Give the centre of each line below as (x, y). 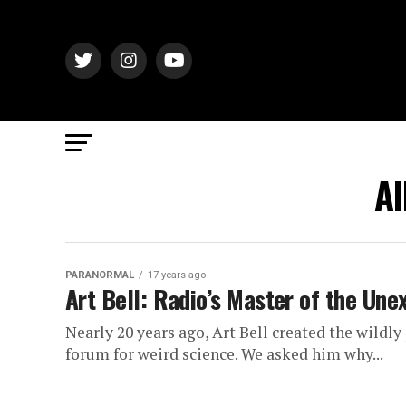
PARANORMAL (100, 275)
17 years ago (177, 275)
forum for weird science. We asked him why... (224, 354)
